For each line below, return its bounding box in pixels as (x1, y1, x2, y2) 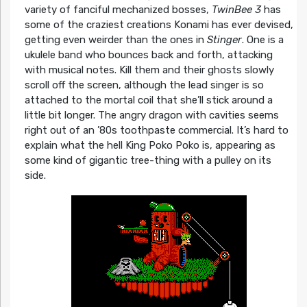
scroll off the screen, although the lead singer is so (24, 79, 264, 92)
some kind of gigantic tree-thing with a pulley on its (24, 154, 271, 167)
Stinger (206, 34, 242, 47)
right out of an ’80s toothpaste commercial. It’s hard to (24, 124, 288, 137)
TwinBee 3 (211, 3, 261, 16)
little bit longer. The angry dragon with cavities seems (24, 109, 279, 122)
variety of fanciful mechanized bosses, (24, 3, 212, 16)
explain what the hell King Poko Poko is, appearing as (24, 139, 275, 152)
